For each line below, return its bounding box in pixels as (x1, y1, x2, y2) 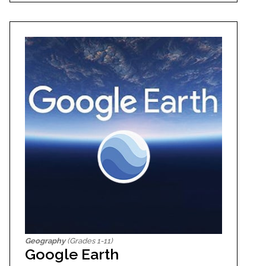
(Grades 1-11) (65, 236, 113, 245)
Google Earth (25, 245, 119, 263)
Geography (25, 236, 65, 245)
